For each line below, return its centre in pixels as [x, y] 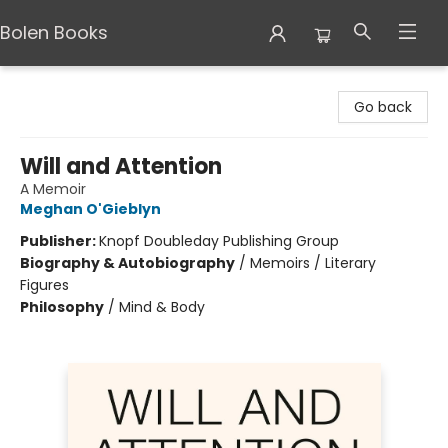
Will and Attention [121, 166]
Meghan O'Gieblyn [90, 209]
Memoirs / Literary [313, 263]
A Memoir [53, 189]
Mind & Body [162, 307]
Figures [44, 285]
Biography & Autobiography [127, 263]
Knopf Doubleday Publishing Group [219, 241]
